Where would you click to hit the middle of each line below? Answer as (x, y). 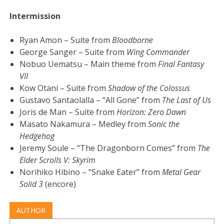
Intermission (35, 16)
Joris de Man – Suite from (68, 112)
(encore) (61, 184)
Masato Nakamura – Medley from (84, 124)
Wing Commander (158, 52)
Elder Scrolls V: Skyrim (58, 160)
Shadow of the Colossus (149, 88)
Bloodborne (133, 40)
